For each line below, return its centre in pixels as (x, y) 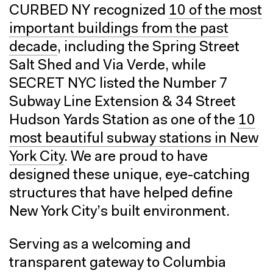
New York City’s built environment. (119, 212)
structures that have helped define (121, 193)
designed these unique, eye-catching (129, 175)
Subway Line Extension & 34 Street (122, 102)
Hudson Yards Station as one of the (124, 120)
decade (33, 47)
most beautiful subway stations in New (134, 139)
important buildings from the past (119, 29)
